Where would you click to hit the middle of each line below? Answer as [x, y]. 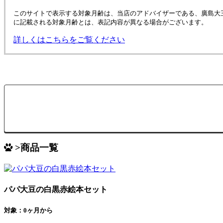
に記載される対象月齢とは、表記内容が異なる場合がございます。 [111, 22]
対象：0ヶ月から [28, 211]
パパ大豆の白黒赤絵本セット [56, 190]
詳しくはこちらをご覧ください [69, 39]
